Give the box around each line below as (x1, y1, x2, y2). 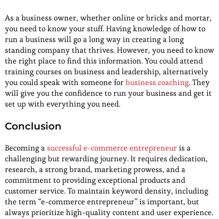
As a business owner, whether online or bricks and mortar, (5, 13, 212, 23)
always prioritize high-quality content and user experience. (5, 207, 213, 218)
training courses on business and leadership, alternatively (5, 66, 208, 77)
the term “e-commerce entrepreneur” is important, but (5, 197, 199, 207)
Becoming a (5, 143, 47, 153)
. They (189, 77, 210, 88)
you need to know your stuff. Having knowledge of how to (5, 23, 205, 34)
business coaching (126, 77, 189, 88)
